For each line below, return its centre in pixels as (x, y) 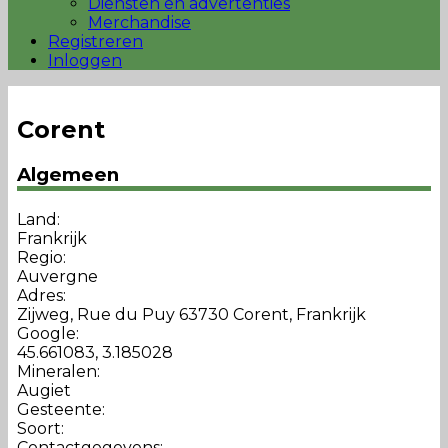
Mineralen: (58, 372)
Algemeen (67, 175)
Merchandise (139, 22)
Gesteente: (60, 410)
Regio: (41, 258)
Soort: (40, 429)
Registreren (95, 41)
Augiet (43, 391)
